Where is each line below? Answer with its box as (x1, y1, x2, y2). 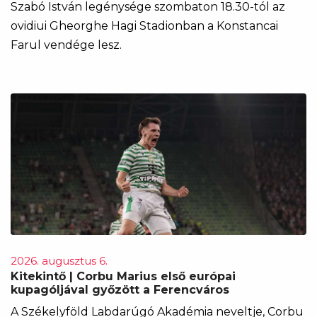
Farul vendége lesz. (11, 38, 122, 52)
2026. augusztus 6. (11, 253, 108, 267)
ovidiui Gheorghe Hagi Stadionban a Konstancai (11, 18, 278, 33)
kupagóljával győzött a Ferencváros (11, 282, 229, 296)
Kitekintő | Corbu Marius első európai (11, 269, 236, 283)
